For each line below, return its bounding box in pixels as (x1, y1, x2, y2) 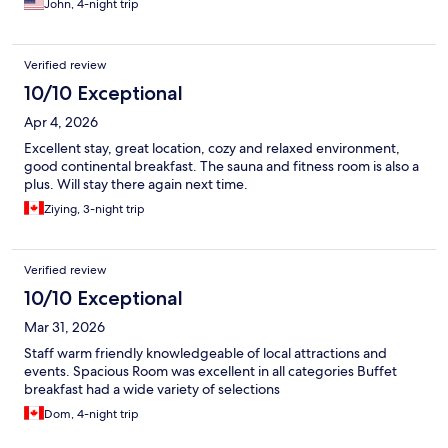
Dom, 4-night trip (44, 405, 139, 422)
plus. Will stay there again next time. (24, 174, 248, 193)
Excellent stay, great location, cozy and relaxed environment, (24, 138, 400, 157)
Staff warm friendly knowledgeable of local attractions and (24, 343, 387, 362)
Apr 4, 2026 (24, 112, 98, 131)
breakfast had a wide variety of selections (24, 379, 280, 398)
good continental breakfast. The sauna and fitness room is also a (24, 156, 419, 175)
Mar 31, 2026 (24, 317, 105, 336)
